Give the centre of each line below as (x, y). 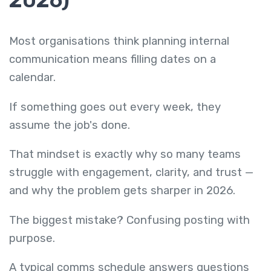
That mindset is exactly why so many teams (125, 155)
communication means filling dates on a (113, 60)
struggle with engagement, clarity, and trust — (131, 173)
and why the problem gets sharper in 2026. (122, 191)
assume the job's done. (71, 125)
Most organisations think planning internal (119, 41)
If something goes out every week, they (115, 107)
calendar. (34, 78)
